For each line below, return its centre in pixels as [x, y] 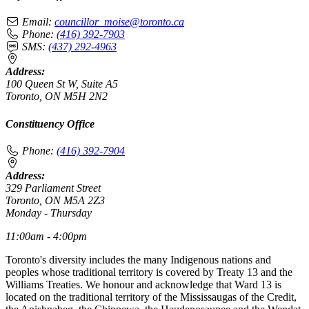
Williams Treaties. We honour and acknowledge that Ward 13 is [143, 284]
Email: [37, 22]
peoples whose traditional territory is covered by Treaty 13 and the [149, 272]
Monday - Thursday [49, 212]
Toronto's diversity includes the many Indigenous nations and [138, 259]
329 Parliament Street [53, 188]
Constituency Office [50, 123]
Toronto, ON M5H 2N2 [57, 97]
